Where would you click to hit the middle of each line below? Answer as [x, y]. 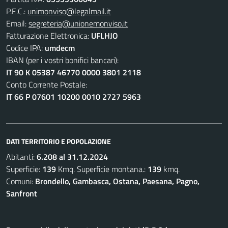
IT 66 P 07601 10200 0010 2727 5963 [74, 97]
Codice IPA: [25, 48]
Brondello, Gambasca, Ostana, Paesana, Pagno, [117, 181]
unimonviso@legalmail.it [69, 11]
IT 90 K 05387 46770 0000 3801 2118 [74, 72]
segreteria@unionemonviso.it [78, 23]
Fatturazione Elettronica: [49, 36]
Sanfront [22, 193]
